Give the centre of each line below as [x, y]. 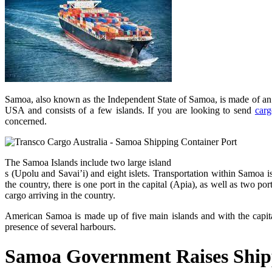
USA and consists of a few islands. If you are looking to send [130, 110]
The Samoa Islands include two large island [88, 162]
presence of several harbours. [60, 226]
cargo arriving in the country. [60, 195]
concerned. [26, 121]
